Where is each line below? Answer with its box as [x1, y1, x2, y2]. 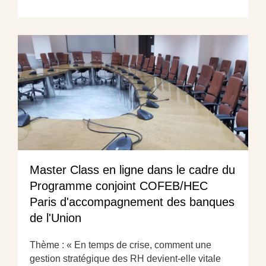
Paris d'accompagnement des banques [30, 195, 235, 208]
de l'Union [30, 211, 81, 224]
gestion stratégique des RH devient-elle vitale [30, 253, 221, 264]
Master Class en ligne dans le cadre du [30, 163, 235, 176]
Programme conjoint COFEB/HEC [30, 179, 208, 192]
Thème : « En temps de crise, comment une [30, 239, 211, 250]
